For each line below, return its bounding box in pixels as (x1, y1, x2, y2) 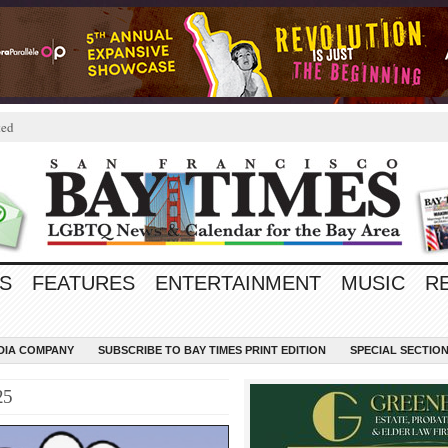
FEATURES (32, 272, 135, 294)
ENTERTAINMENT (155, 272, 321, 294)
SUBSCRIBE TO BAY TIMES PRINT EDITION (98, 344, 326, 356)
